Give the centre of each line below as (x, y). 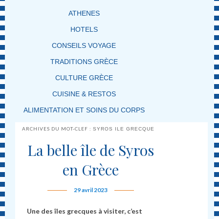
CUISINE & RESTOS (84, 94)
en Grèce (90, 169)
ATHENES (84, 13)
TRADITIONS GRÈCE (84, 61)
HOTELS (84, 29)
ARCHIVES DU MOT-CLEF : (58, 128)
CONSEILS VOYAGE (84, 45)
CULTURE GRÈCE (84, 77)
